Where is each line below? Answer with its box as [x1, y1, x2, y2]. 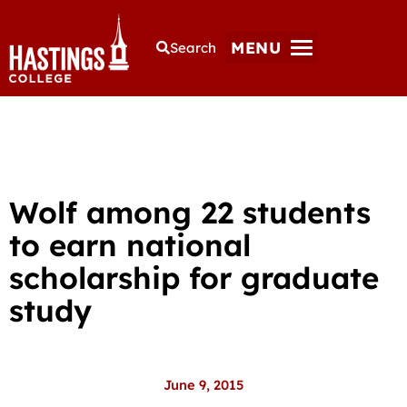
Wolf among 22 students [9, 193, 371, 231]
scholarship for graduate [9, 258, 379, 296]
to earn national [9, 225, 251, 263]
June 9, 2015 [164, 375, 243, 393]
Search [170, 39, 217, 57]
